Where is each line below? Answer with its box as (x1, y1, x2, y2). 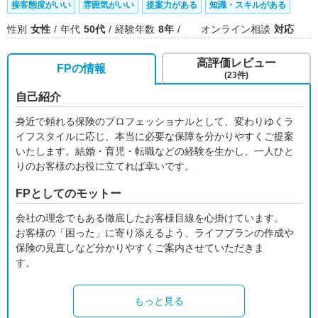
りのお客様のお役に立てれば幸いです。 (16, 160, 194, 172)
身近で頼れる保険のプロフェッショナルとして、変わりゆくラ (16, 116, 294, 127)
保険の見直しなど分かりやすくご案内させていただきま (16, 242, 264, 253)
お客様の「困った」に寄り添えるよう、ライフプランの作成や (16, 227, 294, 238)
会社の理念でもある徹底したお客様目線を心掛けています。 (16, 212, 284, 224)
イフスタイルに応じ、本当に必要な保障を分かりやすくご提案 (16, 131, 294, 142)
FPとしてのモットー (16, 187, 121, 199)
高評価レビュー (197, 57, 277, 69)
